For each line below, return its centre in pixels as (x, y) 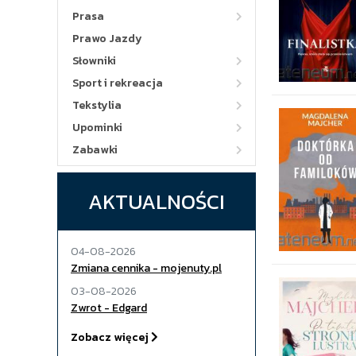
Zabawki (95, 150)
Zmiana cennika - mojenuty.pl (146, 268)
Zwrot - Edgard (109, 308)
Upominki (97, 128)
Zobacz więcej (111, 337)
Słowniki (94, 61)
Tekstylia (97, 105)
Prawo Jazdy (107, 39)
